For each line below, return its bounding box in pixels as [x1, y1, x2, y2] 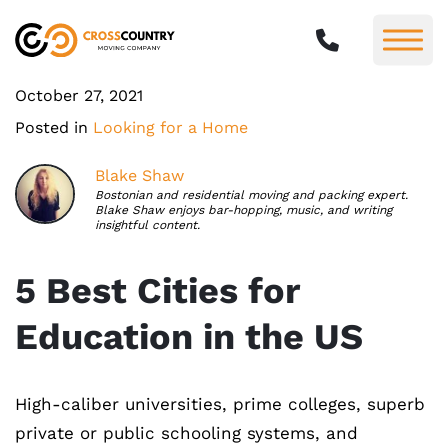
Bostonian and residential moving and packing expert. [95, 188, 408, 202]
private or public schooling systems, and [15, 423, 358, 443]
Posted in [15, 118, 93, 137]
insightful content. [95, 218, 200, 232]
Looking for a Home [93, 118, 248, 137]
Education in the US [15, 316, 363, 358]
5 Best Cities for [15, 270, 299, 312]
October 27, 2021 [15, 86, 143, 105]
